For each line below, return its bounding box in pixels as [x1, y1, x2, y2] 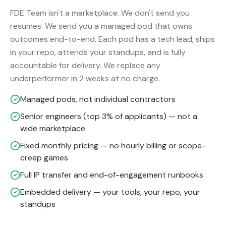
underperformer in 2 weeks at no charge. [10, 73, 160, 84]
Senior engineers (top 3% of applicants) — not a [20, 111, 197, 122]
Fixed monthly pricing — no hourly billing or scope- [20, 140, 206, 151]
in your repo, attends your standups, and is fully [10, 47, 186, 58]
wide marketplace [20, 123, 85, 134]
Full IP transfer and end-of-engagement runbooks [20, 169, 203, 180]
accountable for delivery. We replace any [10, 60, 160, 71]
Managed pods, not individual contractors [20, 94, 176, 104]
